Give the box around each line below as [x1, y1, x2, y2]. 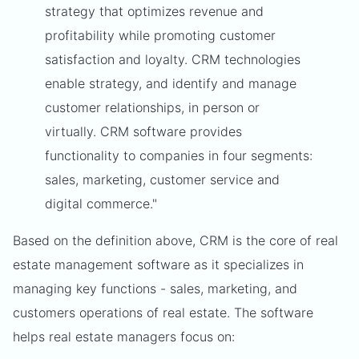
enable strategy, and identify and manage [45, 75, 296, 91]
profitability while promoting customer [45, 27, 276, 43]
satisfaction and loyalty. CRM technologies [45, 51, 301, 67]
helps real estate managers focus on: [13, 329, 235, 345]
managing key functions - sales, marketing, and [13, 280, 297, 296]
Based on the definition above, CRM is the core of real [13, 232, 338, 248]
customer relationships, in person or [45, 99, 260, 115]
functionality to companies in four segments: [45, 147, 313, 163]
